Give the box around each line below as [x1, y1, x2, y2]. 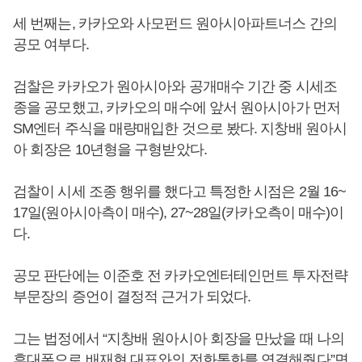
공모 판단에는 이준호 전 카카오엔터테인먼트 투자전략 [13, 267, 347, 284]
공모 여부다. [13, 36, 92, 53]
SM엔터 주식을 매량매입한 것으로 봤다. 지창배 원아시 [13, 120, 347, 137]
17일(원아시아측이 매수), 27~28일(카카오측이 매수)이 [13, 204, 344, 221]
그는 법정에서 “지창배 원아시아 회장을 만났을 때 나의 [13, 330, 345, 347]
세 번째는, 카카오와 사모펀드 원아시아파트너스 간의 [13, 15, 337, 32]
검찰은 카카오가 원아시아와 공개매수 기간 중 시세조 [13, 78, 337, 95]
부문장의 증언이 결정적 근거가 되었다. [13, 288, 255, 305]
